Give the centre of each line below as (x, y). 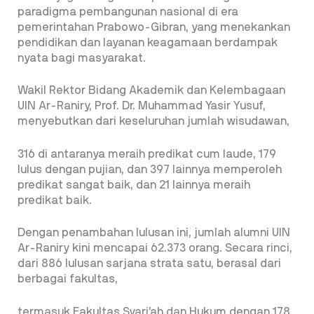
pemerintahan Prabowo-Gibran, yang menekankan (154, 27)
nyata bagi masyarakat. (82, 58)
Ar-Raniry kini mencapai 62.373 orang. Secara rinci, (155, 248)
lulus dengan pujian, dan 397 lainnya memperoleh (150, 169)
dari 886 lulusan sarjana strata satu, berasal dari (149, 264)
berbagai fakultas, (68, 279)
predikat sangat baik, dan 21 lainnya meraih (134, 185)
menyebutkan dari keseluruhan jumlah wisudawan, (153, 122)
